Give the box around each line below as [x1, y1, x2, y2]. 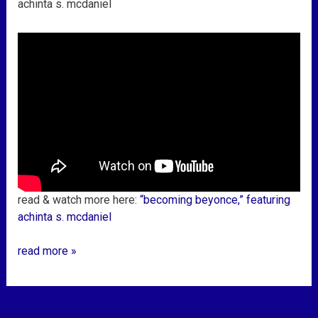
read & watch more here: [17, 193, 140, 207]
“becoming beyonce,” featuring [139, 193, 290, 207]
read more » [17, 244, 77, 258]
